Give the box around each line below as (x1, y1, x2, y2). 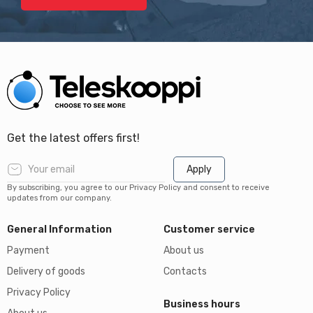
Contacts (163, 265, 207, 277)
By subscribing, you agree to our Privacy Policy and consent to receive (7, 183, 270, 192)
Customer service (163, 224, 255, 235)
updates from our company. (7, 194, 112, 203)
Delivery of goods (7, 265, 85, 277)
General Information (7, 224, 112, 235)
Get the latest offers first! (7, 131, 140, 145)
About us (163, 245, 204, 256)
